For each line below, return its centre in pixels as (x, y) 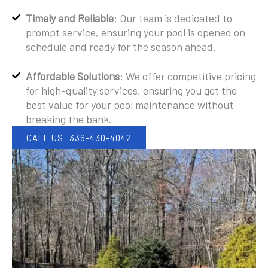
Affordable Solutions (72, 76)
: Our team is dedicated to (173, 18)
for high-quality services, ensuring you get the (131, 90)
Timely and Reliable (69, 18)
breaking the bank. (68, 119)
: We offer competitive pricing (188, 76)
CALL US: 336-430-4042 (79, 138)
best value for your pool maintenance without (129, 105)
